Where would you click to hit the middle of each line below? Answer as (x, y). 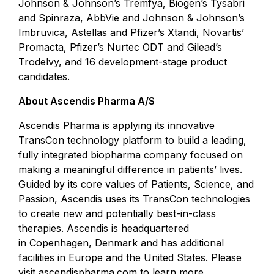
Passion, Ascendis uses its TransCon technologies (134, 199)
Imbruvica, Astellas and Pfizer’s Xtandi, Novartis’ (131, 32)
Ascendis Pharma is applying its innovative (117, 125)
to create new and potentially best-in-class (117, 213)
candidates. (44, 76)
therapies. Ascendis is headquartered (104, 228)
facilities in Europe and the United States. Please (130, 257)
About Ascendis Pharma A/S (87, 101)
